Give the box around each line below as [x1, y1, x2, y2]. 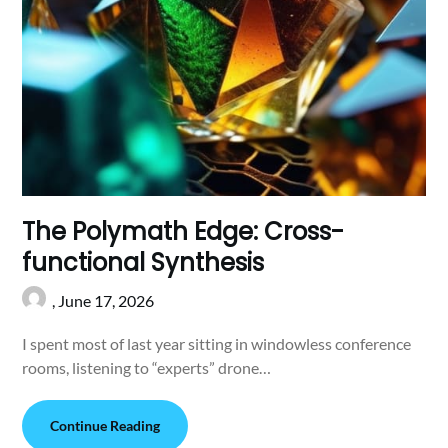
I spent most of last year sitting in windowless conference [22, 334, 412, 354]
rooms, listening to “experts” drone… [22, 358, 272, 378]
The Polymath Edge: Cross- [22, 215, 345, 249]
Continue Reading [50, 417, 161, 435]
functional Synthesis [22, 246, 265, 280]
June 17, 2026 [58, 291, 155, 311]
